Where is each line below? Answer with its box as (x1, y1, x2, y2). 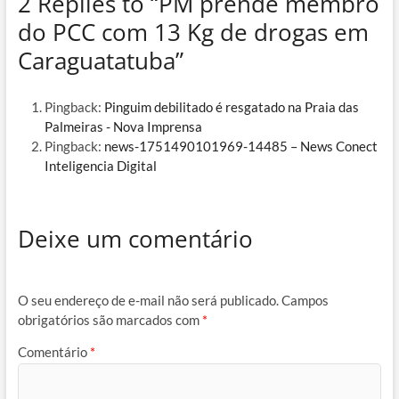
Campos (281, 292, 329, 309)
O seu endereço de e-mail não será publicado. (17, 292, 279, 309)
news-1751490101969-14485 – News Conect (103, 138, 378, 155)
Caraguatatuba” (17, 45, 183, 77)
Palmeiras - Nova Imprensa (44, 118, 202, 135)
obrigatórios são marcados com (17, 312, 202, 329)
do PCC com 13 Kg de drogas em (17, 16, 369, 49)
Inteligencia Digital (44, 158, 157, 175)
